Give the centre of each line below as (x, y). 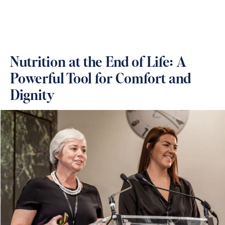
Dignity (32, 96)
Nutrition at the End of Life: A (98, 63)
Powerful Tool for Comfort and (100, 80)
